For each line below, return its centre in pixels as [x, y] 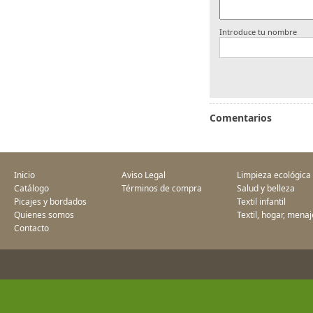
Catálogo [31, 188]
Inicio [24, 175]
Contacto [31, 228]
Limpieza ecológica [274, 175]
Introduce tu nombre [258, 32]
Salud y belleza [266, 188]
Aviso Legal [144, 175]
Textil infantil [261, 202]
